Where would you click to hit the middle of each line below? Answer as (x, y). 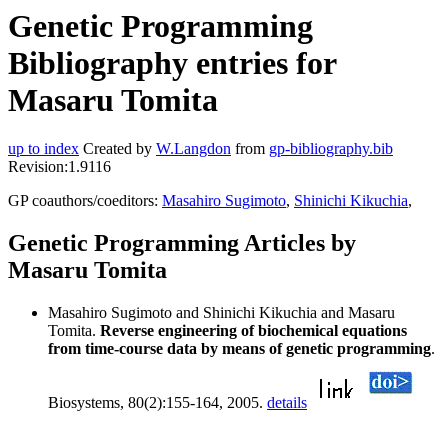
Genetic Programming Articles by (182, 243)
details (287, 403)
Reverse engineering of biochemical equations (253, 331)
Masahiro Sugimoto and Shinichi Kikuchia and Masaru (221, 313)
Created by (117, 149)
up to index (43, 149)
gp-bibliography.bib (331, 149)
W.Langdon (193, 149)
